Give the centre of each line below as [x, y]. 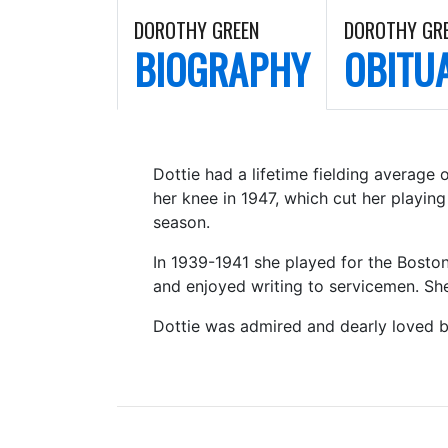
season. [181, 222]
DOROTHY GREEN [196, 30]
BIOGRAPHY [222, 69]
